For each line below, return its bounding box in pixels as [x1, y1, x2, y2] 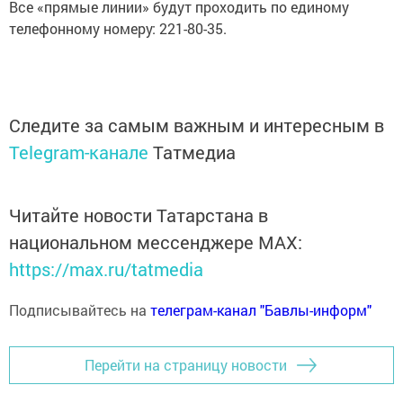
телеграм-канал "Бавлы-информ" [150, 300, 372, 319]
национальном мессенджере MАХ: [9, 229, 302, 254]
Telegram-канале [9, 139, 148, 164]
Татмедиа [153, 139, 236, 164]
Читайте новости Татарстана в [9, 202, 268, 227]
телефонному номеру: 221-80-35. [9, 18, 227, 38]
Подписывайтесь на [9, 300, 150, 319]
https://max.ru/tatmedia [9, 256, 203, 281]
